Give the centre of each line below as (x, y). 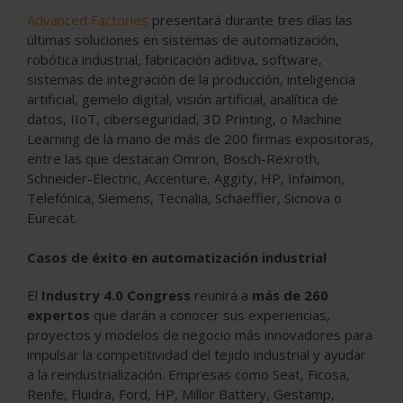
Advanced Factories (88, 19)
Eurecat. (52, 217)
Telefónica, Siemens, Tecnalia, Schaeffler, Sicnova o (184, 197)
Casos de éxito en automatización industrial (177, 257)
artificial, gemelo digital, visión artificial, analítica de (183, 99)
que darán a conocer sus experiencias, (210, 314)
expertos (58, 314)
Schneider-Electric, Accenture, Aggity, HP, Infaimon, (186, 178)
